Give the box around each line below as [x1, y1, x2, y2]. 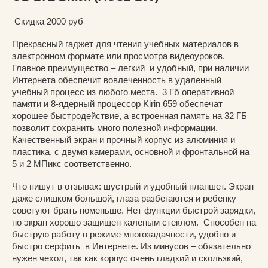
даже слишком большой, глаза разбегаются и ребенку [12, 193, 236, 203]
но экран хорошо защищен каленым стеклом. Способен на [12, 217, 256, 227]
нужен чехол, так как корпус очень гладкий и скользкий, [12, 252, 243, 263]
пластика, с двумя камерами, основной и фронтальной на [12, 146, 249, 157]
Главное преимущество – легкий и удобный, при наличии [12, 62, 249, 73]
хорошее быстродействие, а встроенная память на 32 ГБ [12, 110, 247, 121]
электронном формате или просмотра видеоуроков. [12, 50, 225, 61]
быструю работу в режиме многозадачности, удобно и [12, 229, 236, 239]
